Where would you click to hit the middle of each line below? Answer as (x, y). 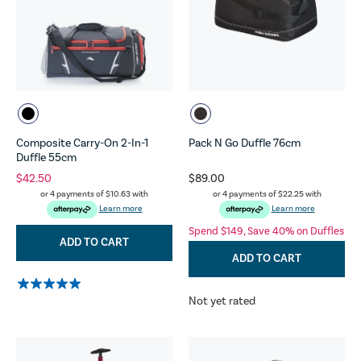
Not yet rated (222, 301)
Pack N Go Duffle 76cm (245, 143)
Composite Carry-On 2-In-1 (82, 143)
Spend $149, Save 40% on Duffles (266, 231)
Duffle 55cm (46, 158)
